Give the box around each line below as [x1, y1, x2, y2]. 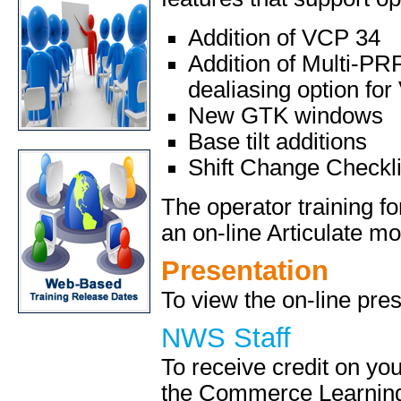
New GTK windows [188, 103, 383, 128]
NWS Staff [161, 322, 291, 354]
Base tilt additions [188, 129, 367, 154]
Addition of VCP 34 [188, 25, 380, 50]
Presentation [161, 255, 328, 286]
